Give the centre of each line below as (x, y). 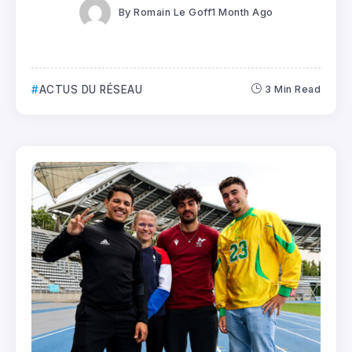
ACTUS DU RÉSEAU (90, 90)
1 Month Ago (242, 13)
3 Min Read (293, 90)
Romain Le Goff (172, 13)
